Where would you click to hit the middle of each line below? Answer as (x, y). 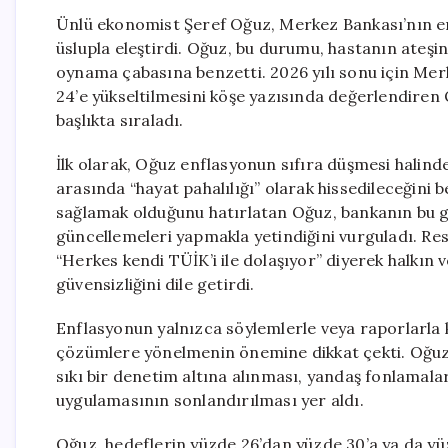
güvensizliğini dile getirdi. (155, 284)
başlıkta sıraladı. (120, 120)
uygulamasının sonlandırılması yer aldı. (210, 400)
